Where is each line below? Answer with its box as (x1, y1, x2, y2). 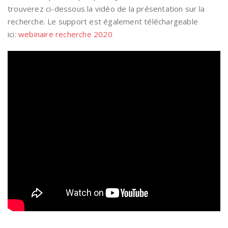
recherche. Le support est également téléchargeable (8, 16, 198, 26)
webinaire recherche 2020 (18, 29, 112, 39)
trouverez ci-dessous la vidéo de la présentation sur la (8, 4, 205, 14)
